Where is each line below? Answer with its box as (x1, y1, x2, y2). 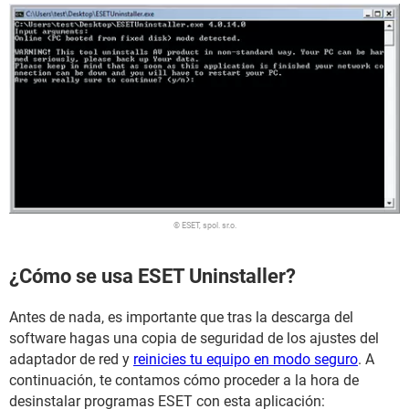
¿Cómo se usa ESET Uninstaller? (9, 264, 296, 288)
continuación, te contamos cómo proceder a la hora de (9, 372, 359, 390)
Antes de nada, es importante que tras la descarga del (9, 309, 353, 327)
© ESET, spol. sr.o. (173, 220, 236, 230)
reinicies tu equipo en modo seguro (133, 351, 358, 369)
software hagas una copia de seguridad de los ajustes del (9, 330, 379, 348)
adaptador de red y (9, 351, 133, 369)
